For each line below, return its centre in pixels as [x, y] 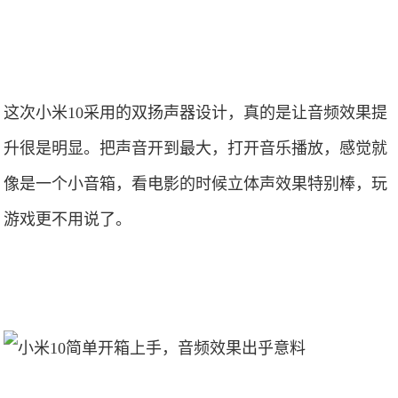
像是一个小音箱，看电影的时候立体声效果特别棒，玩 [196, 184]
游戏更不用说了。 [68, 219]
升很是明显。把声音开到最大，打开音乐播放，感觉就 [196, 148]
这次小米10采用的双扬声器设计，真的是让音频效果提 [196, 113]
